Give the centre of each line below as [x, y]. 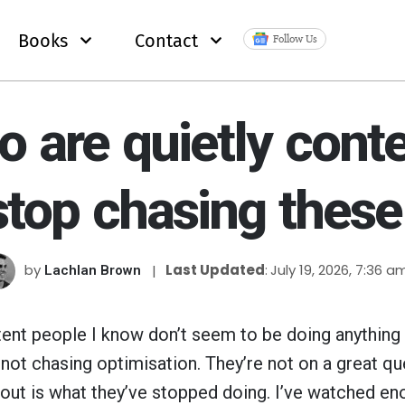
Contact [166, 40]
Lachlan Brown [92, 270]
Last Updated [216, 270]
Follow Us [295, 38]
